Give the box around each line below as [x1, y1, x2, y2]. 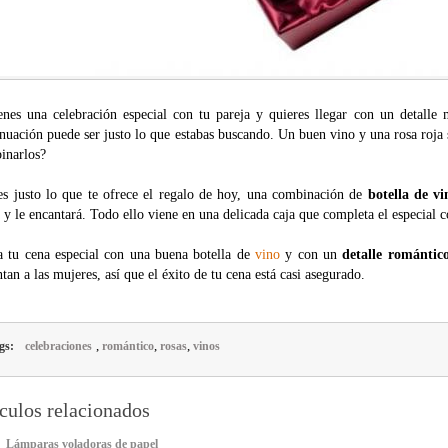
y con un [280, 247, 343, 262]
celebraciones [25, 339, 92, 353]
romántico [102, 339, 154, 353]
